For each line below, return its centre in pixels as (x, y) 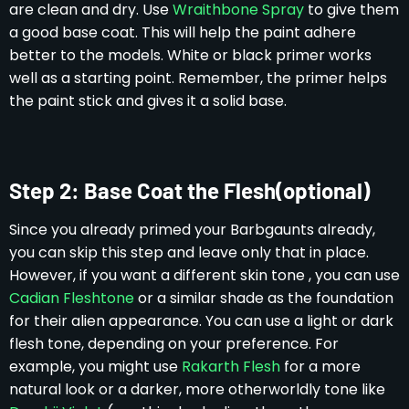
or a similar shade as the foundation (264, 298)
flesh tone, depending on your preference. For (174, 343)
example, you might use (95, 366)
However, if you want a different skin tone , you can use (204, 275)
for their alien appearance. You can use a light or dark (201, 320)
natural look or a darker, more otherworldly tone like (197, 389)
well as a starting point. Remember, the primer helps (198, 78)
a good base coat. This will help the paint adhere (183, 32)
